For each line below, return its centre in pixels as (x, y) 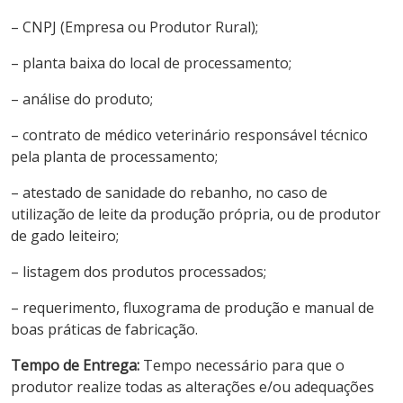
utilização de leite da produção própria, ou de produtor (196, 214)
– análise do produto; (82, 99)
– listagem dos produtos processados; (139, 271)
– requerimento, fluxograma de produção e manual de (193, 307)
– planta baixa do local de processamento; (151, 63)
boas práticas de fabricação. (104, 329)
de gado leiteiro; (65, 235)
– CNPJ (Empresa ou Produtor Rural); (134, 27)
